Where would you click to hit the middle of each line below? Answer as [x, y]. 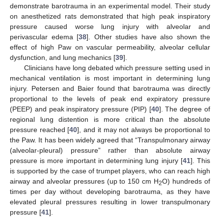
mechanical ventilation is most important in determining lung [110, 78]
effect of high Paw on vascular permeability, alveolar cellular [110, 47]
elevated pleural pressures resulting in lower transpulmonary [110, 202]
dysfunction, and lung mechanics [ [63, 57]
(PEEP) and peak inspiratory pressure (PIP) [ [81, 109]
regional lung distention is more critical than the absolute [110, 119]
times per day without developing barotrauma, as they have [110, 191]
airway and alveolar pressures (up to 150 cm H [84, 181]
